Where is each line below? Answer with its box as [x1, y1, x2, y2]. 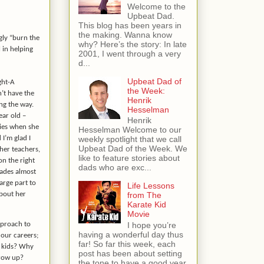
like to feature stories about [78, 153, 180, 163]
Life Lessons [127, 181, 174, 191]
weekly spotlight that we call [78, 134, 181, 144]
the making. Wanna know [78, 29, 172, 39]
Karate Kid [127, 200, 166, 210]
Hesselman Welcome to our [78, 125, 181, 135]
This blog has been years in [78, 20, 181, 30]
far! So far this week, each [78, 239, 176, 249]
